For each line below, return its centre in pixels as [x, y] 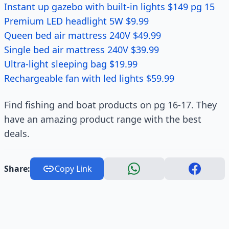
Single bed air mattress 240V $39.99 [82, 50]
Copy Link [73, 169]
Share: [17, 169]
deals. [17, 133]
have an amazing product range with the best [103, 119]
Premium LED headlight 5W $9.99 [76, 21]
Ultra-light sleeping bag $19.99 [71, 64]
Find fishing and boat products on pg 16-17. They [110, 105]
